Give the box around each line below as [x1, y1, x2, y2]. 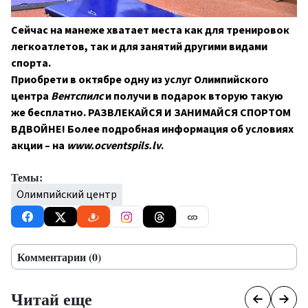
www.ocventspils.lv [67, 138, 161, 154]
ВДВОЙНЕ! [11, 122, 67, 137]
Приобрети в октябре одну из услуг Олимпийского [11, 72, 269, 88]
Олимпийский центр [16, 187, 117, 203]
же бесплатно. [11, 105, 88, 121]
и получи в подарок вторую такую [103, 89, 283, 104]
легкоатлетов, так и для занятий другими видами [11, 39, 267, 55]
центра [11, 89, 51, 104]
